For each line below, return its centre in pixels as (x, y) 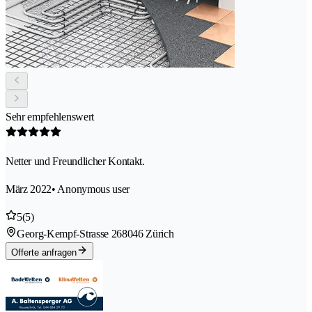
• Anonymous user (91, 189)
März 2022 (29, 189)
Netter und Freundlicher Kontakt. (75, 162)
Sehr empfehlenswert (50, 117)
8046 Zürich (148, 234)
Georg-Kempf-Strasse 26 (69, 234)
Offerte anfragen (44, 253)
